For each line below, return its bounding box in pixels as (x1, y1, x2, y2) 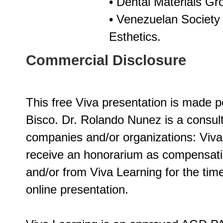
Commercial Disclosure (26, 52, 186, 68)
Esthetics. (109, 30, 161, 43)
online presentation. (26, 183, 128, 196)
